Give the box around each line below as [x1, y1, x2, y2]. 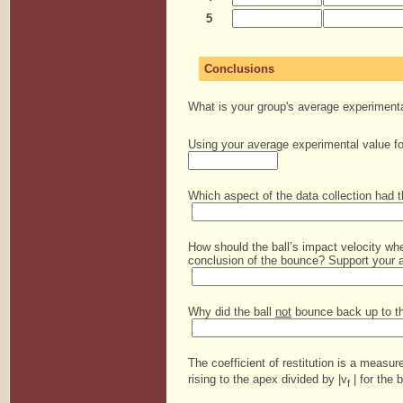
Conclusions [204, 62, 274, 76]
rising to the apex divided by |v [188, 372, 347, 386]
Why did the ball [188, 305, 275, 318]
